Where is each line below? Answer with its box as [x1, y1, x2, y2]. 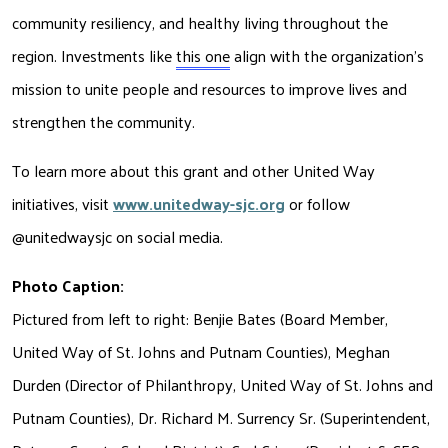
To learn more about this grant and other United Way [12, 156, 375, 186]
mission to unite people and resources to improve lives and [12, 74, 407, 104]
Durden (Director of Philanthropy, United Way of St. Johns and [12, 370, 433, 400]
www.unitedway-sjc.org [113, 189, 285, 219]
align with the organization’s [230, 41, 424, 71]
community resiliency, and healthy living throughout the [12, 8, 388, 38]
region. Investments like [12, 41, 176, 71]
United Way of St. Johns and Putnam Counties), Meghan [12, 337, 390, 367]
